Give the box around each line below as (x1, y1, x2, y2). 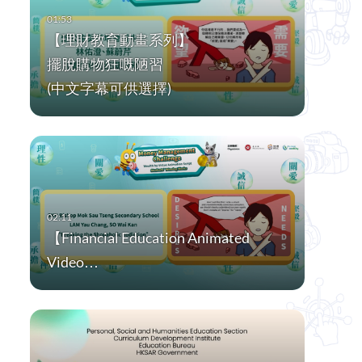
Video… (46, 253, 99, 271)
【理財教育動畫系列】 (46, 31, 192, 49)
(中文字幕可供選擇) (46, 79, 171, 98)
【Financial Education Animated (46, 229, 250, 247)
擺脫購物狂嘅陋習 (46, 55, 163, 74)
